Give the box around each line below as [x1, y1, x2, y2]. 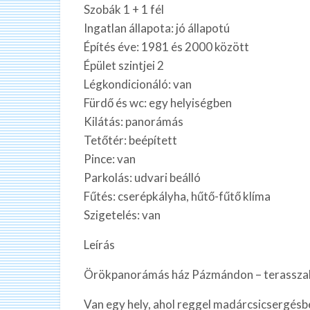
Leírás [84, 237, 115, 252]
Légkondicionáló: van [84, 76, 192, 91]
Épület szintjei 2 [84, 57, 164, 73]
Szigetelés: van [84, 207, 161, 222]
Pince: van [84, 151, 136, 166]
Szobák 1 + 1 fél [84, 1, 164, 17]
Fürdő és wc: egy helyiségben [84, 95, 232, 110]
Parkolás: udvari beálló [84, 170, 201, 185]
